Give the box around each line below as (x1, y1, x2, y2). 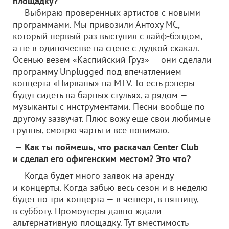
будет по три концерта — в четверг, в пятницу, (13, 193, 198, 205)
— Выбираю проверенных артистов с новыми (13, 7, 200, 18)
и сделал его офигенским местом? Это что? (13, 153, 191, 165)
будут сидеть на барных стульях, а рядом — (13, 89, 187, 101)
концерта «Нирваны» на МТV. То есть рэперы (13, 77, 195, 89)
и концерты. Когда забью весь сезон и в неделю (13, 181, 208, 193)
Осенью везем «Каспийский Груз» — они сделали (13, 54, 212, 65)
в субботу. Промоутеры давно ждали (13, 205, 162, 217)
